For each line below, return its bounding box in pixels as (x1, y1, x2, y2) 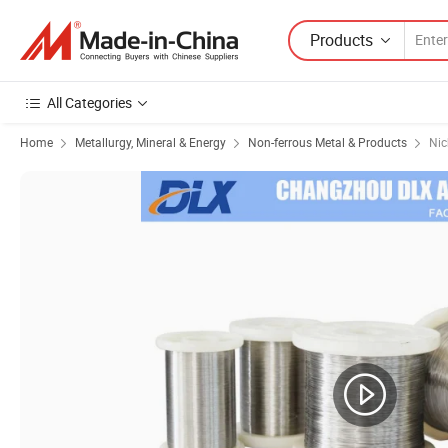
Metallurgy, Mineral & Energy (75, 134, 226, 150)
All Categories (47, 93, 132, 112)
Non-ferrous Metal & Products (248, 134, 407, 150)
